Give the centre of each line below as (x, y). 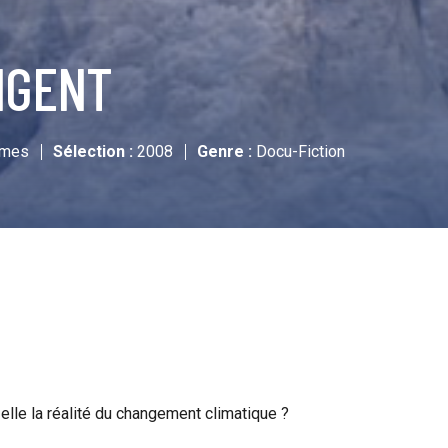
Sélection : (93, 151)
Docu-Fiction (298, 151)
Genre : (224, 151)
